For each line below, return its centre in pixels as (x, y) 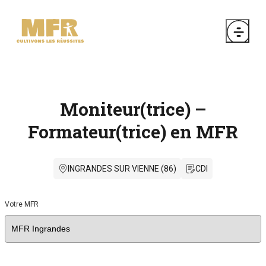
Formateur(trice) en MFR (133, 131)
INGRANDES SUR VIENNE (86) (122, 168)
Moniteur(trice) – (133, 109)
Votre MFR (22, 204)
